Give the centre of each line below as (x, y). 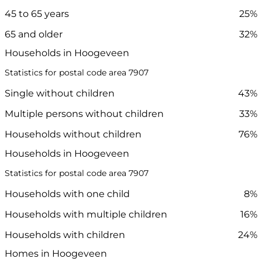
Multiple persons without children (84, 114)
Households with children (65, 235)
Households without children (73, 135)
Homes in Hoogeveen (56, 253)
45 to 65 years (37, 14)
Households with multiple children (86, 214)
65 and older (34, 35)
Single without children (60, 94)
